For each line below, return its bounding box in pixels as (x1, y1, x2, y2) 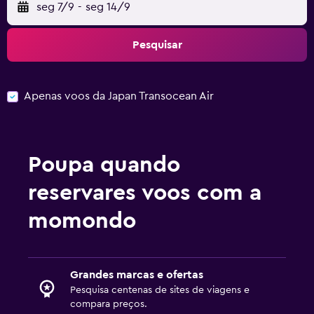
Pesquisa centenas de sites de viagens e (70, 285, 250, 295)
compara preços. (70, 299, 147, 309)
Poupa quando (28, 153, 180, 176)
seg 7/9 (36, 1, 74, 13)
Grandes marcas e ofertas (70, 268, 203, 280)
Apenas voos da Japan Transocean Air (24, 90, 214, 102)
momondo (28, 209, 136, 232)
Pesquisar (132, 39, 182, 50)
